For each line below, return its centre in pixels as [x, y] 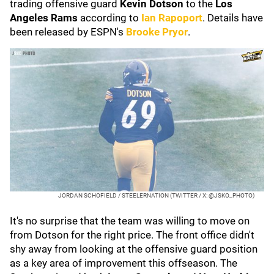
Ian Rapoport [172, 18]
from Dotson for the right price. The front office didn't [132, 235]
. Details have [233, 18]
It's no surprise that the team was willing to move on [130, 221]
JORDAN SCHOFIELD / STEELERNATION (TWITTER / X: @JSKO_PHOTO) [156, 195]
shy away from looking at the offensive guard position [134, 249]
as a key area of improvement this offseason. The [124, 263]
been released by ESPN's [68, 32]
